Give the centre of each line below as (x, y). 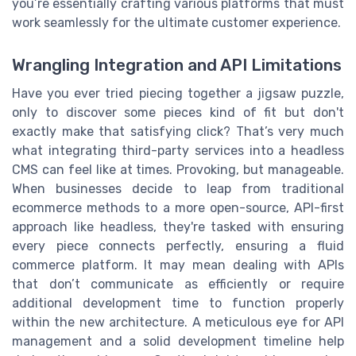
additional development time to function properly (178, 304)
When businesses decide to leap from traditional (178, 189)
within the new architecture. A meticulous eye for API (178, 323)
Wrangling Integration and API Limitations (177, 66)
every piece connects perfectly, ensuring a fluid (178, 246)
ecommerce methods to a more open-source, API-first (178, 208)
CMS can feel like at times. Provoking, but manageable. (178, 170)
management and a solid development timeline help (178, 342)
